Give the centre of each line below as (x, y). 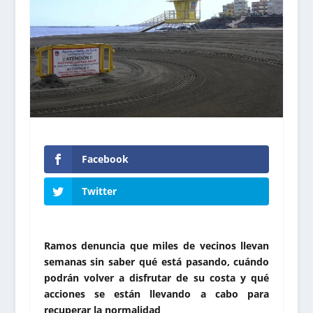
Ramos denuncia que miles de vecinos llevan (156, 246)
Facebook (105, 159)
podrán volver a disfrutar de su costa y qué (156, 278)
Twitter (99, 191)
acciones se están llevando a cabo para (156, 294)
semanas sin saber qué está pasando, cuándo (156, 262)
